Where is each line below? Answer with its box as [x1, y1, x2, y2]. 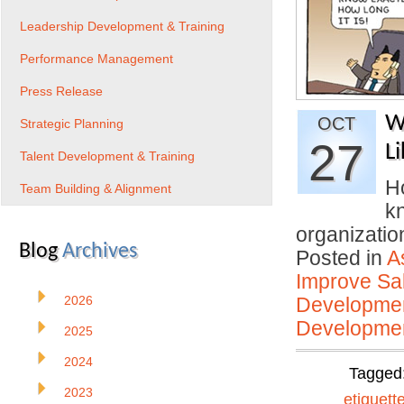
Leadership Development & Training [20, 19, 225, 33]
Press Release [20, 84, 103, 98]
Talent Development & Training [20, 149, 195, 163]
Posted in [296, 246, 387, 270]
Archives [62, 241, 137, 262]
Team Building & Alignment [20, 181, 171, 196]
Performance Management [20, 51, 173, 66]
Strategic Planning [20, 116, 124, 131]
